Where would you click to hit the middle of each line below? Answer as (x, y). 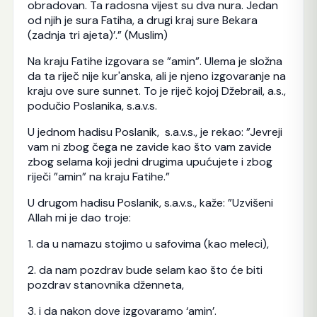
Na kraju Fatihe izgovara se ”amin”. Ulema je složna (155, 61)
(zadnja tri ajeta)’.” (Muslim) (97, 35)
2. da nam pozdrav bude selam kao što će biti (145, 270)
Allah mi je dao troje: (79, 217)
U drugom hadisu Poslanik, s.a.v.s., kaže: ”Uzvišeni (150, 202)
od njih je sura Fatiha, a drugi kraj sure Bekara (142, 20)
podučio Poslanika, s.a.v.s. (92, 105)
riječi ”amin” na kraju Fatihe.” (98, 176)
